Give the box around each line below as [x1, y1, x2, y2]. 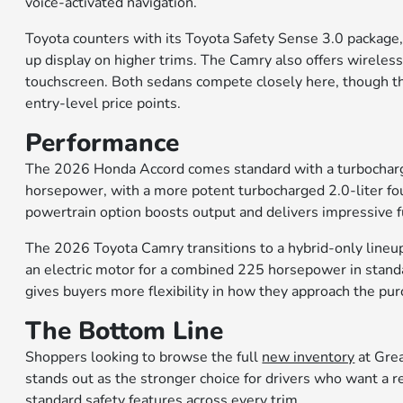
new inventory [262, 347, 355, 367]
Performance [25, 126, 180, 160]
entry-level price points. [25, 94, 182, 113]
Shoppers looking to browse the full [25, 347, 263, 367]
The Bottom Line [25, 314, 224, 348]
